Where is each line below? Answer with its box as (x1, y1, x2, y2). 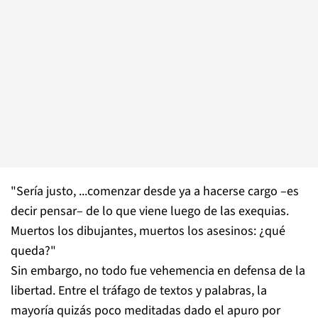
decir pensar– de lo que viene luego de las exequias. (11, 202, 289, 220)
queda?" (11, 242, 56, 260)
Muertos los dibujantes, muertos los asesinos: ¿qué (11, 222, 285, 240)
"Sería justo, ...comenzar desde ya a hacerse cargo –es (11, 182, 299, 200)
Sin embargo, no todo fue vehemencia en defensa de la (11, 262, 305, 280)
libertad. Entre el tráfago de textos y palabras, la (11, 282, 267, 300)
